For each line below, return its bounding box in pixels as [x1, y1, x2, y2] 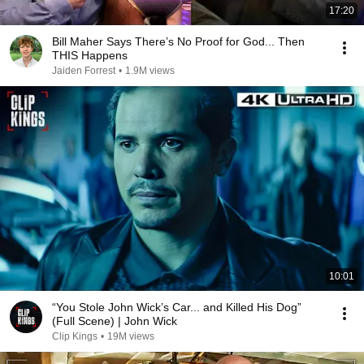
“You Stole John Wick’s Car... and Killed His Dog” [52, 301, 301, 314]
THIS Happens [52, 49, 128, 62]
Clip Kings [52, 331, 97, 342]
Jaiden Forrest [52, 65, 115, 76]
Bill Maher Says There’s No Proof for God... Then [52, 35, 305, 48]
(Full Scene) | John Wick [52, 314, 177, 327]
